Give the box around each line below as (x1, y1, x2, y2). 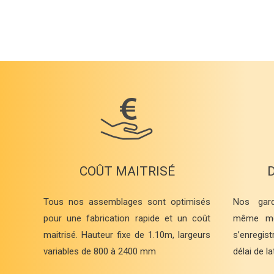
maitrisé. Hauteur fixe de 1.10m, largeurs (43, 229, 210, 241)
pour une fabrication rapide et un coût (43, 213, 210, 224)
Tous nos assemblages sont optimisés (43, 196, 210, 208)
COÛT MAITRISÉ (79, 164, 175, 179)
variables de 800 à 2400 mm (43, 246, 156, 257)
